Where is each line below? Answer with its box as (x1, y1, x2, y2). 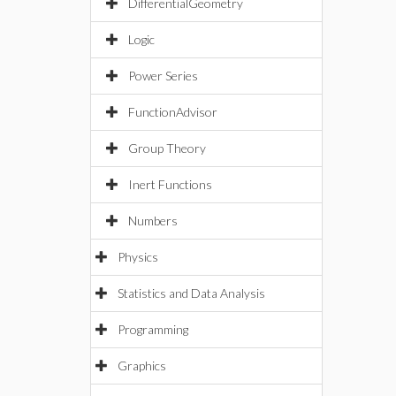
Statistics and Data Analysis (118, 286, 265, 301)
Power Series (128, 68, 198, 83)
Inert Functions (128, 177, 212, 192)
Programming (118, 322, 188, 337)
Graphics (118, 358, 166, 373)
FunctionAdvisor (128, 104, 217, 119)
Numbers (128, 213, 178, 228)
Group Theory (128, 141, 206, 156)
